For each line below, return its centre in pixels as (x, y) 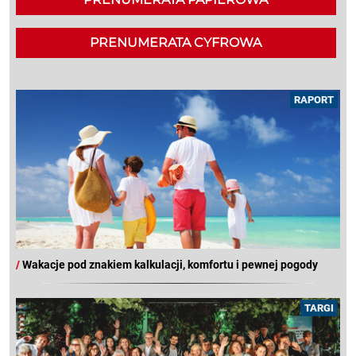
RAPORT (314, 100)
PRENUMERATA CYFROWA (176, 43)
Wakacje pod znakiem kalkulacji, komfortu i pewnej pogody (170, 265)
